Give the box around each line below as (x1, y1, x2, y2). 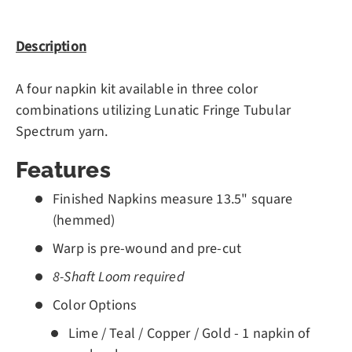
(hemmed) (53, 211, 115, 231)
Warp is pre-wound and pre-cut (53, 239, 242, 259)
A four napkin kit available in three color (16, 79, 258, 100)
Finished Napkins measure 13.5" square (53, 189, 293, 210)
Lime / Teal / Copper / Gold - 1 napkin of (68, 324, 310, 344)
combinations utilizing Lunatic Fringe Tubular (16, 101, 291, 121)
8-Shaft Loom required (53, 267, 185, 288)
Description (16, 37, 86, 57)
